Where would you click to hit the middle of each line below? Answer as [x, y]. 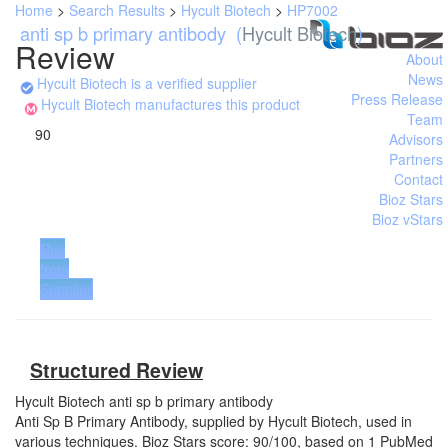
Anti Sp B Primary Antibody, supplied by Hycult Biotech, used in [213, 421]
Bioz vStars [407, 219]
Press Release [397, 99]
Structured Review [116, 370]
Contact [418, 179]
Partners [416, 159]
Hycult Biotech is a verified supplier [147, 83]
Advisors [416, 139]
